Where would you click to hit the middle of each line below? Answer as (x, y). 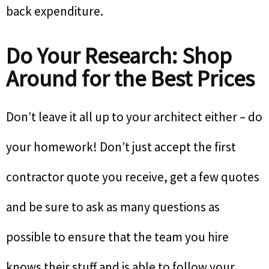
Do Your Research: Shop (119, 55)
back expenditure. (55, 11)
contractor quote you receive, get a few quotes (133, 177)
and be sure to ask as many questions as (113, 207)
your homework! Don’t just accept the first (121, 147)
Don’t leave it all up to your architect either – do (134, 116)
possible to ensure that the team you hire (117, 237)
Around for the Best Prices (130, 78)
